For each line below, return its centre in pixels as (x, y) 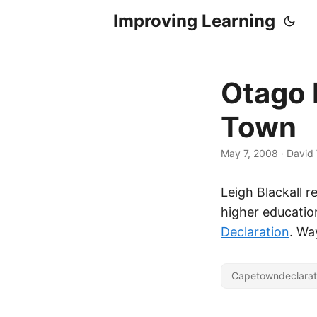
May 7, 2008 (249, 153)
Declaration (255, 232)
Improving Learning (194, 21)
